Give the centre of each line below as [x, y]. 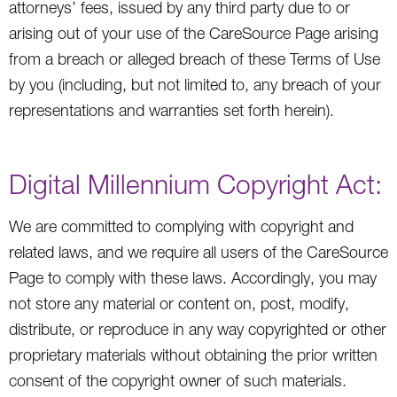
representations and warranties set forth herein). [171, 110]
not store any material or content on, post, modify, [179, 303]
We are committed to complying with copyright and [181, 226]
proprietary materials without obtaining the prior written [193, 354]
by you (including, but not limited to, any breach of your [195, 84]
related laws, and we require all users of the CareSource [198, 252]
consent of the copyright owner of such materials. [178, 380]
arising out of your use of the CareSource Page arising [194, 33]
